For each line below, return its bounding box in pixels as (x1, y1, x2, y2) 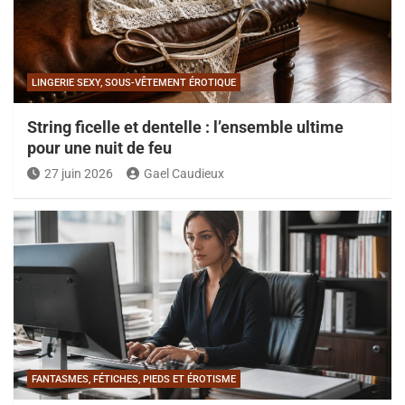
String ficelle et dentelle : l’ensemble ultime (27, 118, 344, 137)
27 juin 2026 (44, 166, 113, 182)
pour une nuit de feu (27, 138, 172, 158)
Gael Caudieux (144, 166, 224, 182)
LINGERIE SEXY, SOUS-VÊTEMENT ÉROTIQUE (32, 77, 236, 89)
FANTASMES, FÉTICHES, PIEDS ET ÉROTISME (32, 373, 236, 386)
